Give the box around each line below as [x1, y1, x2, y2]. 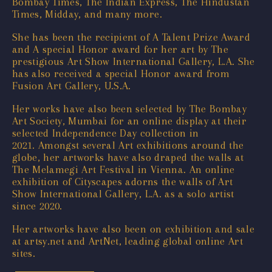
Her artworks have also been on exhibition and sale [12, 222, 254, 235]
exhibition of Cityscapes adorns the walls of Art [12, 175, 233, 188]
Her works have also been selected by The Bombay [12, 102, 246, 115]
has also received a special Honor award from [12, 67, 229, 80]
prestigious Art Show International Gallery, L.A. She [12, 55, 255, 67]
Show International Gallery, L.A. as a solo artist [12, 187, 234, 200]
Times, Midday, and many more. [12, 7, 162, 20]
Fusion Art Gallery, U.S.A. [12, 79, 131, 92]
